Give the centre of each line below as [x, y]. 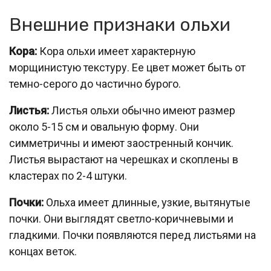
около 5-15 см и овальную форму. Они [104, 127]
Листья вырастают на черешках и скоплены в [124, 159]
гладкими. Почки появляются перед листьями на [132, 235]
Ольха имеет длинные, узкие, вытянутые [147, 202]
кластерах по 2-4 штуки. [68, 176]
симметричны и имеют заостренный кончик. [121, 143]
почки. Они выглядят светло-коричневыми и [121, 219]
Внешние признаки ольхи [120, 25]
